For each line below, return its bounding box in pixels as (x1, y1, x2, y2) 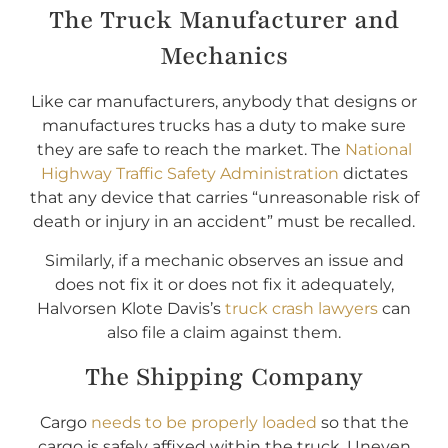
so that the (316, 413, 409, 433)
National (344, 140, 412, 160)
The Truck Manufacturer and (48, 3, 400, 38)
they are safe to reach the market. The (36, 140, 345, 160)
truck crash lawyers (225, 298, 378, 318)
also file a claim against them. (107, 322, 341, 342)
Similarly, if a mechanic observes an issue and (44, 250, 404, 270)
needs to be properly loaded (90, 413, 317, 433)
